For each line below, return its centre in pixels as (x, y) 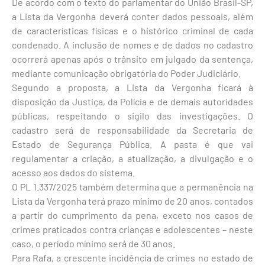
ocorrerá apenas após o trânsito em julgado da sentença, (132, 59)
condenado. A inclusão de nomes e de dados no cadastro (132, 44)
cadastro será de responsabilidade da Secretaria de (132, 130)
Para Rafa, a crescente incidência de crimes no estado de (132, 257)
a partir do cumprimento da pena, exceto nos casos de (132, 215)
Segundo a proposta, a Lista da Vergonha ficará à (132, 87)
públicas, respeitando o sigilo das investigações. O (132, 115)
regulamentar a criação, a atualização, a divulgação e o (132, 158)
